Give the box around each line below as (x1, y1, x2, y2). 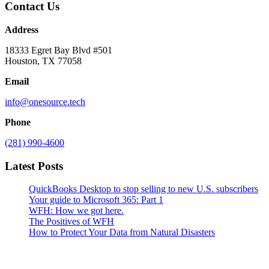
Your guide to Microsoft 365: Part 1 (29, 195, 163, 205)
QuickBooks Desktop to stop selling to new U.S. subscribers (29, 184, 258, 195)
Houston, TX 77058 (5, 55, 82, 66)
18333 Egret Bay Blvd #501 (5, 44, 112, 55)
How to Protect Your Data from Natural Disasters (29, 227, 215, 238)
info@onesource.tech (5, 96, 85, 107)
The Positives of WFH (29, 216, 114, 227)
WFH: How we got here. (29, 205, 124, 216)
